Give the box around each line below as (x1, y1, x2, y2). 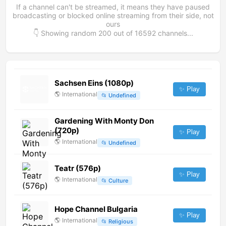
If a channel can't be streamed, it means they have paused (16, 3, 210, 12)
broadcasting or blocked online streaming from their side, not (12, 11, 214, 20)
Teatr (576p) (54, 163, 101, 174)
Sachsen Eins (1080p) (54, 78, 134, 88)
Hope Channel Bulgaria (54, 204, 138, 214)
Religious (108, 217, 133, 225)
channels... (155, 29, 193, 38)
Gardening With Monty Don (54, 116, 154, 126)
